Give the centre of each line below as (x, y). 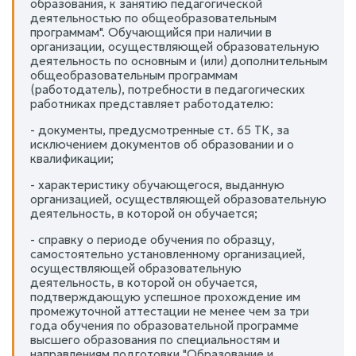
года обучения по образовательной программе (164, 325)
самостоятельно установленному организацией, (168, 253)
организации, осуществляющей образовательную (175, 46)
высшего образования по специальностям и (155, 339)
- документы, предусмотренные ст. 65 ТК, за (160, 130)
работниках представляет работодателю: (152, 103)
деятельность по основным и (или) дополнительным (179, 60)
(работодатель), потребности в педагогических (168, 89)
